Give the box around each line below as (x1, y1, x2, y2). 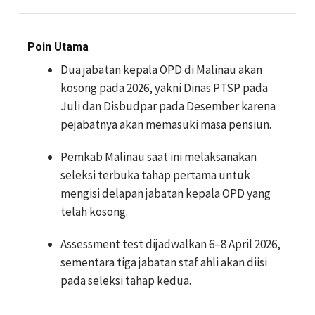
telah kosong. (60, 204, 128, 219)
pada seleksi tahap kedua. (60, 273, 191, 288)
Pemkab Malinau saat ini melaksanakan (60, 149, 257, 165)
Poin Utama (27, 40, 89, 53)
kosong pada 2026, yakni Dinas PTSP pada (60, 80, 268, 96)
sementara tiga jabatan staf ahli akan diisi (60, 255, 267, 270)
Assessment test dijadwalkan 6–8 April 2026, (60, 236, 281, 252)
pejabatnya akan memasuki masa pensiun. (60, 117, 271, 132)
